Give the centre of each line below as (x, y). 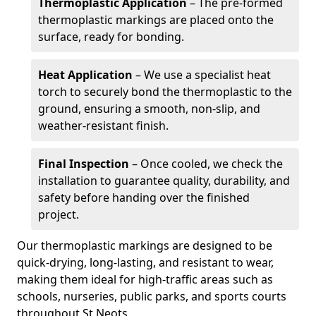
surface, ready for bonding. (111, 37)
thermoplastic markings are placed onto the (156, 20)
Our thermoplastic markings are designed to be (145, 245)
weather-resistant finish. (103, 126)
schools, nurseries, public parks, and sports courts (152, 296)
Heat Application (85, 75)
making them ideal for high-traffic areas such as (145, 279)
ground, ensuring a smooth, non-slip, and (149, 109)
